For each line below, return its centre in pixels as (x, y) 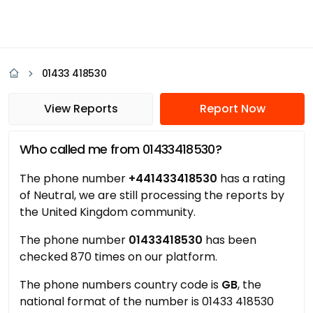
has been (230, 240)
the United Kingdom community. (108, 212)
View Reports (81, 109)
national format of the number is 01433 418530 (147, 301)
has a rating (251, 179)
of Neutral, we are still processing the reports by (152, 195)
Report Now (232, 109)
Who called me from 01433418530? (121, 149)
